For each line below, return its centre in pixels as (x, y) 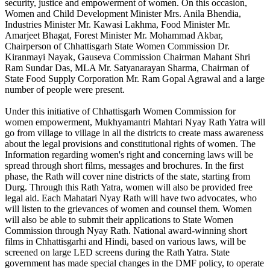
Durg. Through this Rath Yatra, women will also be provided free (129, 187)
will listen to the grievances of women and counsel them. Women (128, 209)
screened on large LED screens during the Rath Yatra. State (117, 253)
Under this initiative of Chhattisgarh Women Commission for (120, 111)
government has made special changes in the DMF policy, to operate (134, 263)
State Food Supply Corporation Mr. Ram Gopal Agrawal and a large (135, 79)
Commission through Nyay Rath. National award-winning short (126, 231)
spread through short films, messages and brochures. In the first (124, 166)
